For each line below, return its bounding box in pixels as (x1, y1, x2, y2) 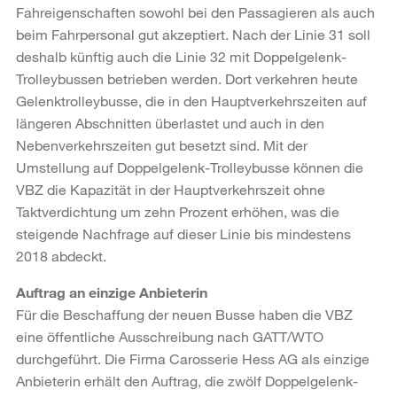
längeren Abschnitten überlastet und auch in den (16, 113, 324, 131)
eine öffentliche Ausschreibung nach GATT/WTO (16, 327, 323, 345)
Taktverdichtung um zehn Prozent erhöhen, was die (16, 202, 339, 220)
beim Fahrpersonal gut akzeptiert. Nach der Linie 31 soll (16, 25, 370, 43)
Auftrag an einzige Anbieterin (16, 283, 207, 300)
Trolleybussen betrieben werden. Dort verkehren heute (16, 69, 358, 87)
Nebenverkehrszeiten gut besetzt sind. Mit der (16, 136, 307, 153)
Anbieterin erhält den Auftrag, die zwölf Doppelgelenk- (16, 371, 358, 389)
